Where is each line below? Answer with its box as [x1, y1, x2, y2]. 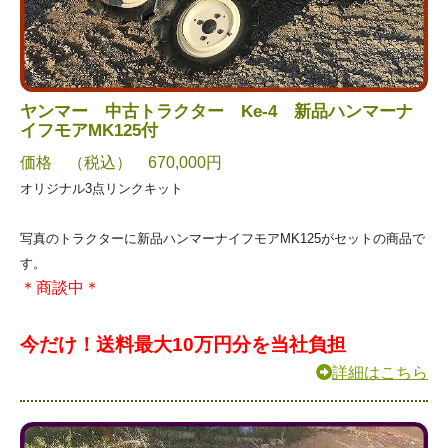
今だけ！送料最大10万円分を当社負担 [20, 333, 346, 355]
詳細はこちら [332, 363, 428, 381]
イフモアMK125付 [20, 120, 158, 140]
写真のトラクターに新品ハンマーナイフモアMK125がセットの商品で [20, 230, 425, 246]
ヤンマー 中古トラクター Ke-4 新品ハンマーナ [20, 101, 413, 121]
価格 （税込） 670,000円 [20, 153, 222, 171]
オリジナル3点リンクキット [20, 180, 183, 196]
